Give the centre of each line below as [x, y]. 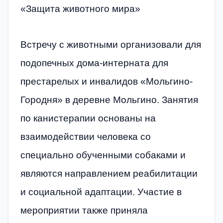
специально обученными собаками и [103, 155]
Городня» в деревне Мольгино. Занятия [109, 100]
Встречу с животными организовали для [111, 44]
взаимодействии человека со [86, 136]
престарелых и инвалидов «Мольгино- [107, 81]
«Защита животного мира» [80, 9]
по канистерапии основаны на [88, 118]
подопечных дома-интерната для [94, 63]
